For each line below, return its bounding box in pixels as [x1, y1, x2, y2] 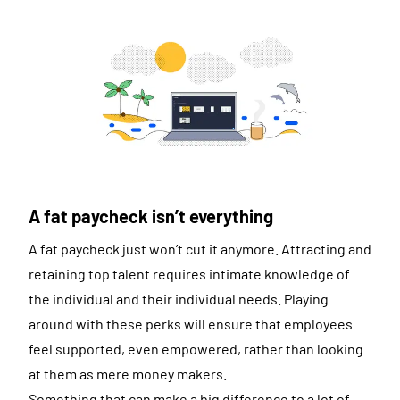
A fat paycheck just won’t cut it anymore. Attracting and [29, 239, 371, 257]
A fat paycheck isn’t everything [29, 204, 273, 227]
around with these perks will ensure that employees [29, 314, 353, 332]
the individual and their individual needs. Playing [29, 289, 329, 307]
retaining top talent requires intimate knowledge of [29, 264, 350, 282]
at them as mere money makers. [29, 364, 227, 382]
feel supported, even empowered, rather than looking [29, 339, 363, 357]
